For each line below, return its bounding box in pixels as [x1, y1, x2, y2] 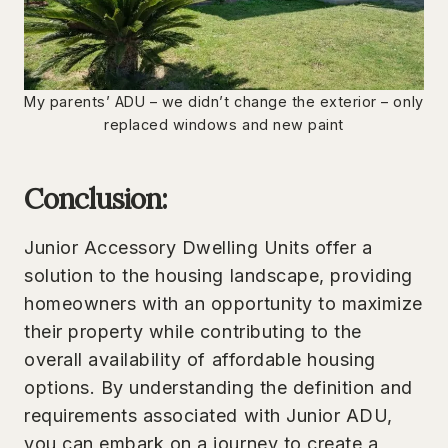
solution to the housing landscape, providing [24, 264, 413, 286]
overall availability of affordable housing [24, 348, 376, 370]
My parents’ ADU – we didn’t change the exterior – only [24, 92, 424, 110]
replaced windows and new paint [104, 115, 344, 133]
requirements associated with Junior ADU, [24, 404, 393, 426]
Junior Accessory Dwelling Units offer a [24, 236, 373, 258]
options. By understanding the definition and [24, 376, 413, 398]
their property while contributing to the [24, 320, 362, 342]
